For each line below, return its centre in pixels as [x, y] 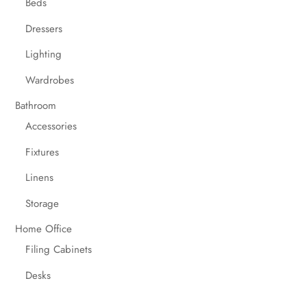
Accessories [51, 126]
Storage [42, 203]
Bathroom [36, 106]
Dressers [44, 28]
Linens [40, 178]
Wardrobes [50, 80]
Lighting [44, 54]
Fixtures [42, 152]
